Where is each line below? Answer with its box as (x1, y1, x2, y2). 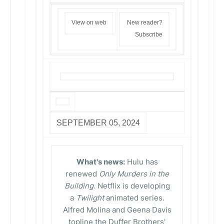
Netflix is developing (95, 181, 170, 190)
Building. (64, 181, 95, 190)
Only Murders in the (98, 169, 169, 178)
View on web (71, 19, 106, 26)
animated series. (103, 193, 164, 202)
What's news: (76, 157, 125, 166)
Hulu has (124, 157, 158, 166)
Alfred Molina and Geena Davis (62, 205, 171, 214)
